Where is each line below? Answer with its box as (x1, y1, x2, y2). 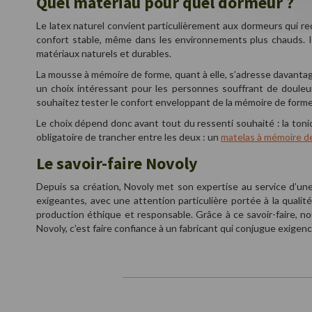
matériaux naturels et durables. (36, 47, 171, 59)
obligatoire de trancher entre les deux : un (36, 131, 221, 143)
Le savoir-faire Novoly (36, 153, 198, 174)
